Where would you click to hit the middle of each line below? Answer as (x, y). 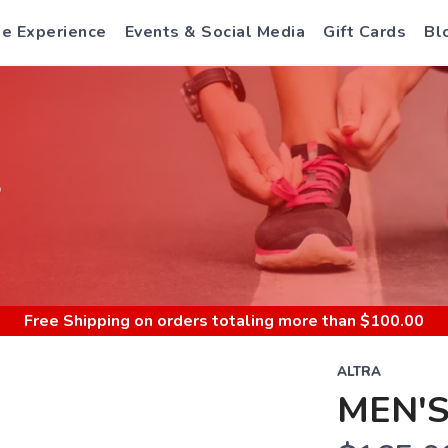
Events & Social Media (214, 32)
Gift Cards (364, 32)
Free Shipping (77, 321)
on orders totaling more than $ (250, 321)
